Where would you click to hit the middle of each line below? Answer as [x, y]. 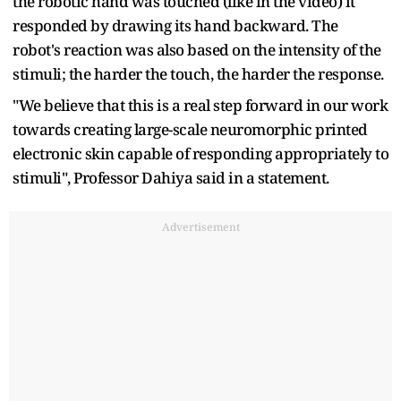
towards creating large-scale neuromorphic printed [190, 129]
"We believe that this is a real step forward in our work [200, 105]
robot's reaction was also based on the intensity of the [197, 49]
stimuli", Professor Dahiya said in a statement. [171, 177]
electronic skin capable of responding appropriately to [200, 153]
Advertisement [200, 226]
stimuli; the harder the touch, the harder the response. [200, 73]
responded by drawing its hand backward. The [175, 25]
